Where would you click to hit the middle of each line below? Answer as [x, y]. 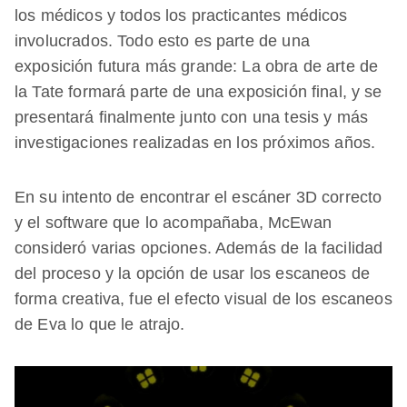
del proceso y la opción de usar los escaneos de [193, 273]
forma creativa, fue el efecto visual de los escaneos [203, 298]
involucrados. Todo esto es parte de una [162, 40]
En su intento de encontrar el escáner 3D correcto [199, 197]
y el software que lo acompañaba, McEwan [173, 222]
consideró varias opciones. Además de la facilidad [199, 248]
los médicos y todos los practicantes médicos [181, 15]
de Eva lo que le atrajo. [100, 324]
